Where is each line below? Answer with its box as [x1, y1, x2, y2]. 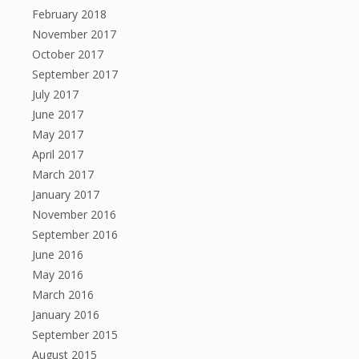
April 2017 [32, 147, 83, 162]
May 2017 [32, 127, 83, 142]
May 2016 [32, 267, 83, 282]
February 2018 [32, 6, 107, 22]
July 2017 [32, 87, 79, 102]
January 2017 [32, 187, 99, 202]
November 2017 [32, 26, 116, 42]
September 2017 [32, 67, 118, 82]
